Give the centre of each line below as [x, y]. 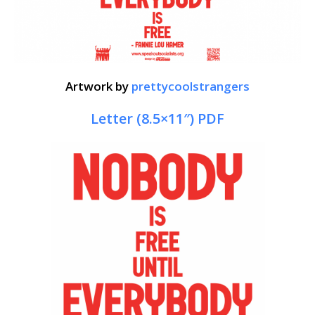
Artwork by [98, 86]
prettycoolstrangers [191, 86]
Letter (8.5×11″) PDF [157, 118]
